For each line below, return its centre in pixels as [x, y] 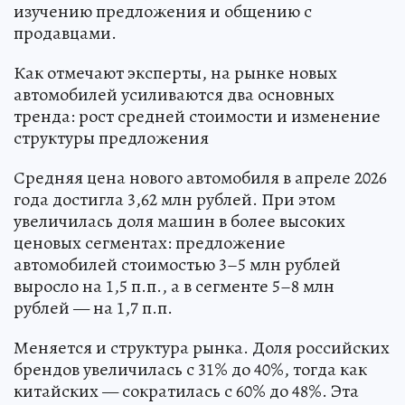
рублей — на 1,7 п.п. [93, 308]
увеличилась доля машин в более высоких [179, 221]
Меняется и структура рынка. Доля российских [202, 348]
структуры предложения [111, 138]
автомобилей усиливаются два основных [174, 95]
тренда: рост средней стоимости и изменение [197, 117]
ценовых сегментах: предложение [150, 243]
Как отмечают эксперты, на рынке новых [175, 73]
